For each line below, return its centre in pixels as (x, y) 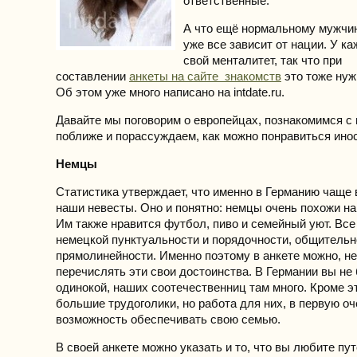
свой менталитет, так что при (263, 60)
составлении (92, 76)
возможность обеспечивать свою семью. (168, 319)
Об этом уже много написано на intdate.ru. (170, 92)
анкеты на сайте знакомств (205, 76)
